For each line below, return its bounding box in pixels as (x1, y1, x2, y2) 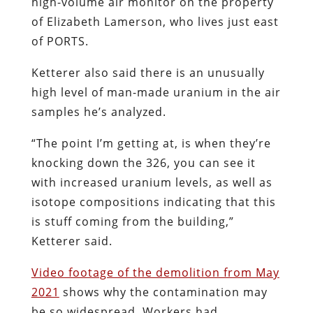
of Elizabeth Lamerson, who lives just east (31, 13, 279, 29)
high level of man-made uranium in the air (31, 84, 281, 100)
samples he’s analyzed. (31, 103, 166, 119)
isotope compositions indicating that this (31, 194, 276, 210)
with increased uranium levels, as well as (31, 174, 272, 190)
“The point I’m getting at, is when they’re (31, 135, 271, 151)
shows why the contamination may (59, 284, 268, 300)
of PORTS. (31, 33, 89, 49)
